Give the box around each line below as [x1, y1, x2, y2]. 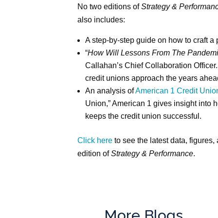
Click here [77, 136, 113, 145]
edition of [77, 149, 111, 158]
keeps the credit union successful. [85, 112, 202, 121]
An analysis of [85, 87, 136, 95]
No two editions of [77, 2, 142, 11]
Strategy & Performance [111, 149, 194, 158]
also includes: [77, 16, 126, 24]
